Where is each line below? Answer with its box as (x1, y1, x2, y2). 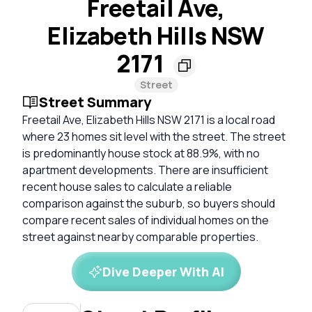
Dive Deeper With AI (102, 263, 224, 280)
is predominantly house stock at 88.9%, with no (22, 145, 260, 161)
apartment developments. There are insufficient (22, 162, 268, 178)
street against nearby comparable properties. (22, 228, 258, 244)
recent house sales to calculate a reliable (22, 178, 232, 194)
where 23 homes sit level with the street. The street (22, 128, 286, 144)
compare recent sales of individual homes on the (22, 212, 269, 228)
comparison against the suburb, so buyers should (22, 195, 275, 211)
